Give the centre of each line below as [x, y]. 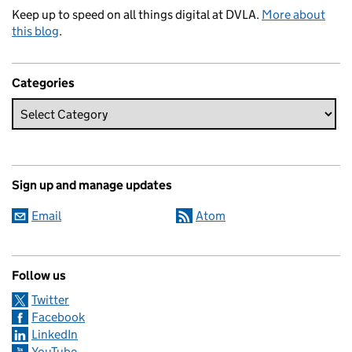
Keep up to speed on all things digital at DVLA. [137, 15]
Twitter [50, 300]
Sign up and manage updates [92, 185]
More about [293, 15]
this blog [35, 31]
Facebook [58, 317]
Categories [43, 83]
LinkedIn [55, 335]
